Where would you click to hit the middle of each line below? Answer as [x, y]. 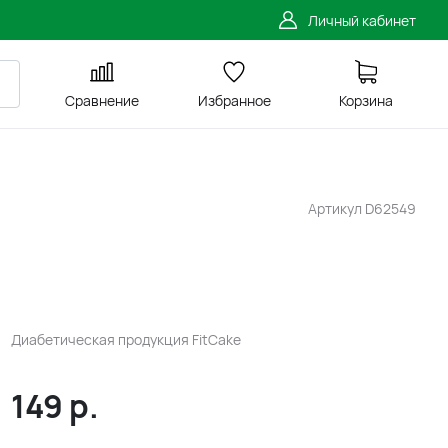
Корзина [366, 100]
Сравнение [102, 100]
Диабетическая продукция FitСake [125, 339]
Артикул [336, 208]
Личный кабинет [362, 20]
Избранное [234, 100]
